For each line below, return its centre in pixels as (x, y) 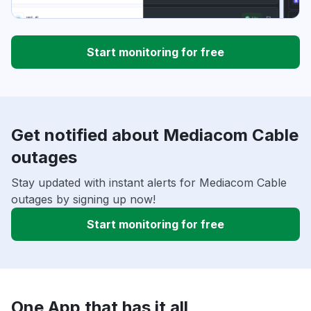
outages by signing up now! (83, 200)
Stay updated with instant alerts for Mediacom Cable (149, 183)
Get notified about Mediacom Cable (155, 135)
